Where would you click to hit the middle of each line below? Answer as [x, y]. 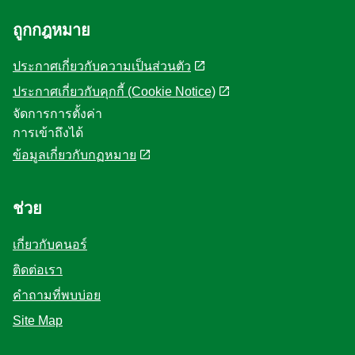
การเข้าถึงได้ [48, 133]
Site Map [38, 321]
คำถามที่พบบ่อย [57, 296]
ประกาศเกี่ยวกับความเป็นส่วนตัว [102, 67]
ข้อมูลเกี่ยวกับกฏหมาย [74, 155]
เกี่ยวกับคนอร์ [50, 245]
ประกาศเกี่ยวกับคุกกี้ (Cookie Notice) [114, 92]
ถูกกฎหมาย [52, 31]
